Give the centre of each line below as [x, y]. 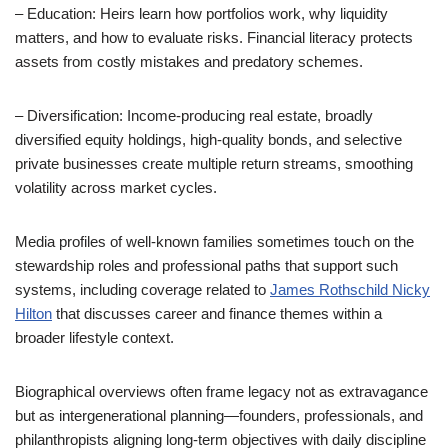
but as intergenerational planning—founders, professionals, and [219, 415]
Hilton [33, 313]
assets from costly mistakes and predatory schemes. [189, 61]
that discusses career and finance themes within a [217, 313]
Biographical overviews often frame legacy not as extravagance [221, 391]
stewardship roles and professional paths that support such [206, 265]
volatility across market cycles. [116, 187]
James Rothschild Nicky [350, 289]
